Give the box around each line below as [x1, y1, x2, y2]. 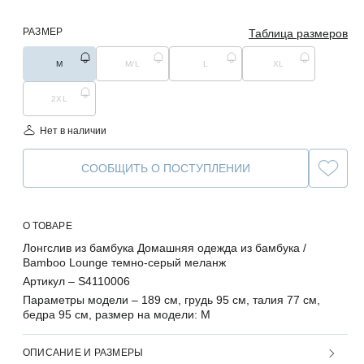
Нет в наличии [40, 125, 106, 136]
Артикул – [23, 275, 78, 288]
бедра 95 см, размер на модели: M [23, 308, 210, 321]
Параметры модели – [23, 293, 141, 306]
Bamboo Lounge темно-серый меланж [23, 256, 226, 269]
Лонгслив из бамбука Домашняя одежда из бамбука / [23, 241, 306, 254]
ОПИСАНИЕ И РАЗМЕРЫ [23, 347, 144, 358]
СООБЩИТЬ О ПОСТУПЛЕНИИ [81, 162, 250, 175]
